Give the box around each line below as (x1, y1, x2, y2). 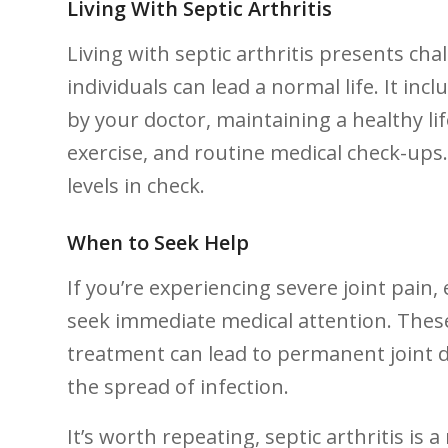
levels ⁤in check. (67, 171, 205, 199)
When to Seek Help (67, 228, 249, 256)
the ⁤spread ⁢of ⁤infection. (67, 372, 289, 400)
